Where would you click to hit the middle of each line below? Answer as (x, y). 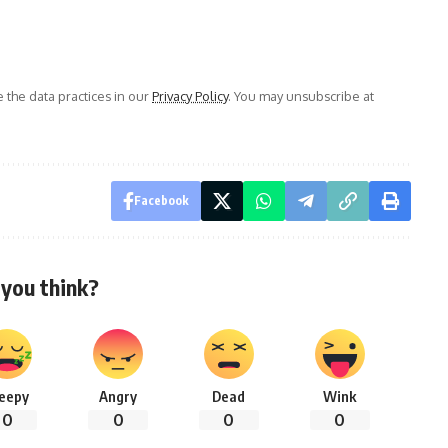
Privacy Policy (190, 95)
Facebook (161, 200)
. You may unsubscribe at (301, 95)
